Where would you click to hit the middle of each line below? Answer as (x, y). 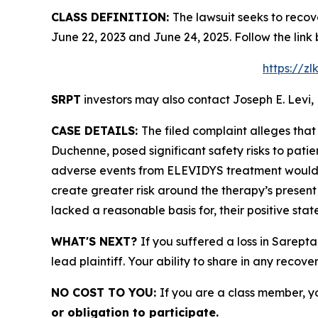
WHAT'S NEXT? (96, 242)
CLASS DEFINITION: (112, 17)
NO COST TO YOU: (105, 293)
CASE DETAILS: (96, 131)
